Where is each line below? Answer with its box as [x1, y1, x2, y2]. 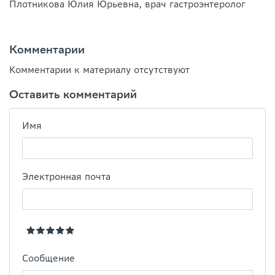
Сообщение [22, 252, 75, 265]
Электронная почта [22, 171, 110, 183]
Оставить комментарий [9, 87, 137, 102]
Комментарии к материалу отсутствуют [9, 64, 190, 76]
